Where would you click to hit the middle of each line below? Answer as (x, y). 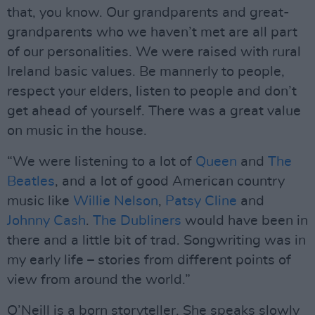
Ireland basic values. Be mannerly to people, (146, 72)
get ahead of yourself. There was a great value (154, 111)
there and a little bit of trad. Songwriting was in (156, 241)
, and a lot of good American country (170, 182)
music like (40, 201)
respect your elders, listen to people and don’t (152, 92)
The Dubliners (137, 221)
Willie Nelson (116, 201)
